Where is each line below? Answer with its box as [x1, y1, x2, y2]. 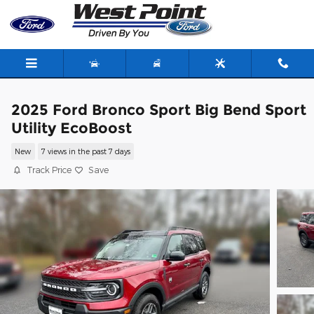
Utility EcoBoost [11, 119, 132, 137]
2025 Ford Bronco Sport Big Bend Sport [11, 101, 306, 118]
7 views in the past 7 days [41, 146, 130, 156]
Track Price [27, 165, 71, 175]
